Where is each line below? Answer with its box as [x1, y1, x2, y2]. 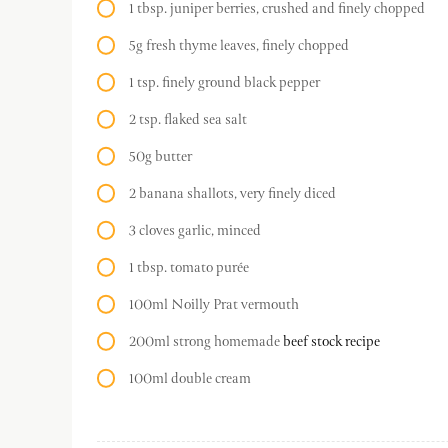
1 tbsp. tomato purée [129, 256, 249, 279]
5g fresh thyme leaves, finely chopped [129, 34, 349, 57]
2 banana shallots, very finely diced [129, 182, 336, 205]
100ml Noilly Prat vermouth [129, 293, 299, 316]
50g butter [129, 145, 192, 168]
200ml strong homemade [129, 330, 283, 353]
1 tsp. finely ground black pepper [129, 71, 320, 94]
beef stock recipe [283, 330, 380, 353]
